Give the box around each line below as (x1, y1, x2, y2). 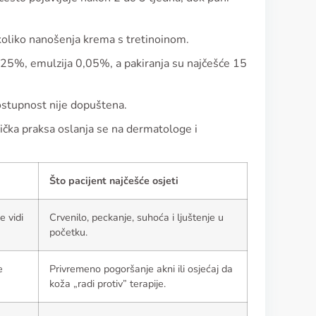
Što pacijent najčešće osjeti (49, 174, 178, 188)
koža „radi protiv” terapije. (49, 276, 166, 291)
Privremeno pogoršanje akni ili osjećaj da (49, 262, 233, 276)
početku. (49, 225, 87, 239)
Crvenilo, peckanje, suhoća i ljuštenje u (49, 210, 224, 224)
